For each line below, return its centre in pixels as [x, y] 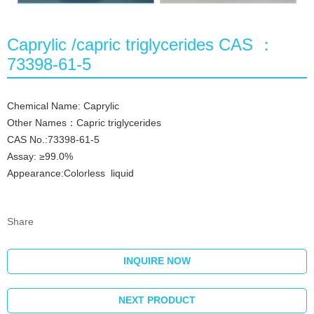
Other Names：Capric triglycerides [84, 123]
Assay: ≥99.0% [40, 157]
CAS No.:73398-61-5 [53, 140]
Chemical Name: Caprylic [63, 106]
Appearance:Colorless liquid [70, 173]
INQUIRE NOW [157, 261]
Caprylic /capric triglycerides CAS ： [141, 45]
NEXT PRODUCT [157, 300]
